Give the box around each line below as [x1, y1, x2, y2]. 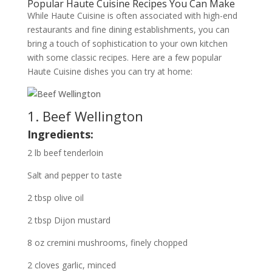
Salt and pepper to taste [27, 169, 122, 181]
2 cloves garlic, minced [27, 259, 116, 271]
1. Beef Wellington [27, 107, 143, 125]
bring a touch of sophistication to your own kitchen [27, 38, 228, 49]
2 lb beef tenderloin [27, 147, 103, 158]
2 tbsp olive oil [27, 192, 84, 203]
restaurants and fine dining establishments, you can [27, 24, 229, 35]
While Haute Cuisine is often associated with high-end [27, 10, 237, 21]
